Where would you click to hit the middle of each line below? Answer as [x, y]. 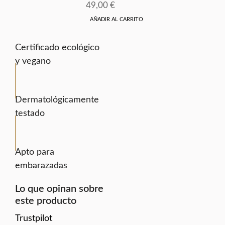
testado [30, 113]
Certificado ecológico [57, 47]
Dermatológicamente [57, 100]
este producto [46, 201]
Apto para [35, 152]
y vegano [33, 61]
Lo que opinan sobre [59, 189]
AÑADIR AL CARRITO [116, 19]
